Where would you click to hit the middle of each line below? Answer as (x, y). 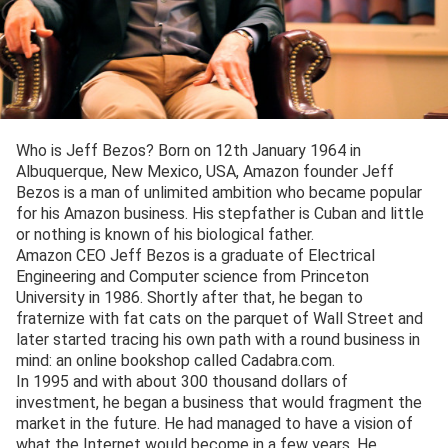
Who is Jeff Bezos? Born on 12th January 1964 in (188, 151)
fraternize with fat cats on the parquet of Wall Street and (219, 319)
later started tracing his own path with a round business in (218, 340)
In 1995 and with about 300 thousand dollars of (182, 382)
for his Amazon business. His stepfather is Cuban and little (220, 214)
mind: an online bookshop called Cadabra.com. (175, 361)
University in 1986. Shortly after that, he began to (189, 298)
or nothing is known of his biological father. (165, 235)
